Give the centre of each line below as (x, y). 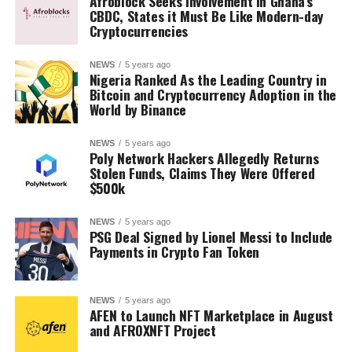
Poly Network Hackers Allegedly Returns (204, 158)
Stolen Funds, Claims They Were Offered (202, 173)
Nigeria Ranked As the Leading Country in (208, 79)
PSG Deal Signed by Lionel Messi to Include (211, 236)
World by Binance (138, 109)
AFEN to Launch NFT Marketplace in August (211, 315)
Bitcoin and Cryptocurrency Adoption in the (213, 94)
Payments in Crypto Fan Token (174, 251)
